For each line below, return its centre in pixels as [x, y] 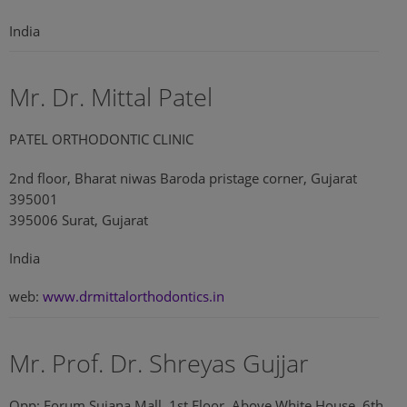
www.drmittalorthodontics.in [134, 297]
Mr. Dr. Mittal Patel [111, 97]
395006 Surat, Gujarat [79, 220]
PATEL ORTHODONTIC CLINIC [101, 140]
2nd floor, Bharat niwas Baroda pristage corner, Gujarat [183, 178]
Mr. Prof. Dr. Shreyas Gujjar [159, 363]
